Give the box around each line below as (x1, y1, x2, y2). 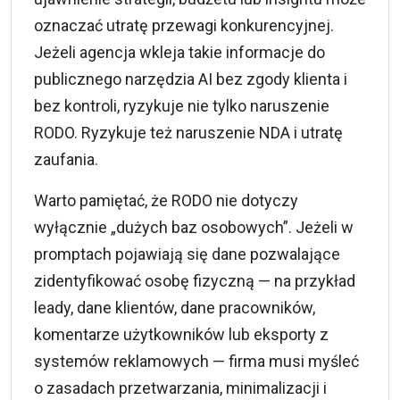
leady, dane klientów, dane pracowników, (34, 297, 315, 317)
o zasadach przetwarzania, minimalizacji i (34, 378, 327, 397)
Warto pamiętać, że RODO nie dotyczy (34, 190, 298, 210)
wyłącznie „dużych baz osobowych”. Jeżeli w (34, 217, 354, 237)
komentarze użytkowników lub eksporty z (34, 324, 329, 344)
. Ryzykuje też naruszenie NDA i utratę (74, 122, 343, 142)
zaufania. (34, 149, 98, 169)
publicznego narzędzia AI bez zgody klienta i (34, 69, 347, 88)
